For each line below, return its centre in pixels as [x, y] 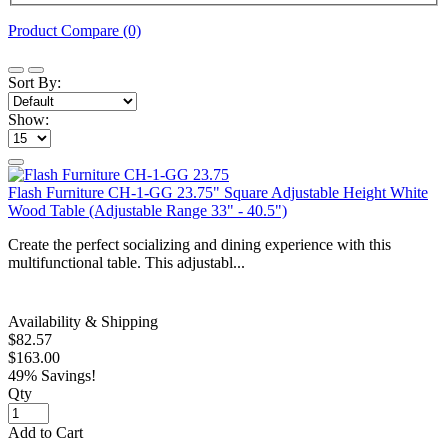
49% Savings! [52, 375]
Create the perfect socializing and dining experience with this [199, 244]
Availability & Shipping [83, 321]
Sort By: [34, 82]
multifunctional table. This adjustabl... [126, 262]
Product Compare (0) [74, 30]
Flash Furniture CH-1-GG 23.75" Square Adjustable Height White [218, 192]
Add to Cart [45, 432]
